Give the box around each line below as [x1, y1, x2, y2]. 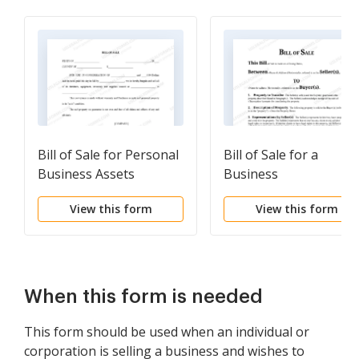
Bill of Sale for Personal [38, 146, 179, 163]
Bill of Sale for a [224, 146, 318, 163]
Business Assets [38, 165, 135, 183]
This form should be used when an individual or [24, 323, 309, 341]
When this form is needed [24, 287, 263, 306]
